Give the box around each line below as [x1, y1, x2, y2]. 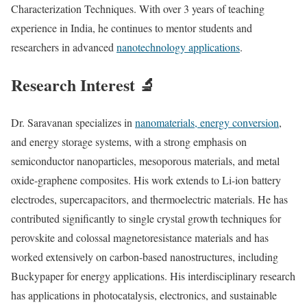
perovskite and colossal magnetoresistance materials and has [11, 230, 269, 245]
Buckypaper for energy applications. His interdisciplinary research [11, 269, 295, 284]
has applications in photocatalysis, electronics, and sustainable [11, 288, 277, 303]
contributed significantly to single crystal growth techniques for [11, 211, 281, 226]
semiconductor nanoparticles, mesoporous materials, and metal [11, 153, 280, 169]
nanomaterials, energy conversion [135, 115, 279, 130]
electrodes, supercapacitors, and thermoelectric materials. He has [11, 192, 288, 207]
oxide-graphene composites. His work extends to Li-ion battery [11, 173, 281, 188]
